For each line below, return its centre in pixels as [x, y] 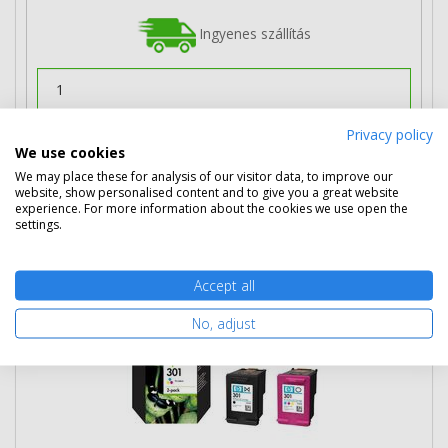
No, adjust [224, 323]
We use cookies [70, 152]
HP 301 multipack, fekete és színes [222, 220]
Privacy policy [389, 134]
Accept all [224, 285]
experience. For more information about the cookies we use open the [211, 208]
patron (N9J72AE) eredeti [131, 246]
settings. [38, 224]
